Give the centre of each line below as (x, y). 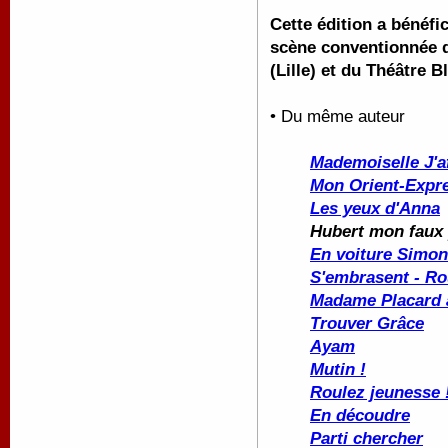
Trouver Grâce (367, 323)
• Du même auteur (337, 116)
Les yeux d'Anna (375, 208)
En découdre (360, 415)
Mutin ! (338, 369)
